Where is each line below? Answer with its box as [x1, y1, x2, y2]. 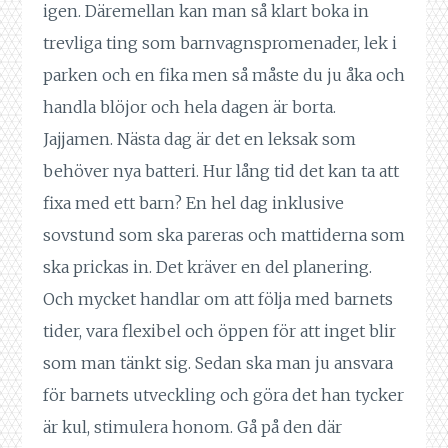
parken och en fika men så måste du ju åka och [42, 65, 405, 86]
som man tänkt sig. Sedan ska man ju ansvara [42, 353, 393, 374]
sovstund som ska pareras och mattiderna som [42, 225, 405, 246]
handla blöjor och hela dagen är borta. [42, 97, 336, 118]
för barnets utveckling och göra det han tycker [42, 385, 404, 406]
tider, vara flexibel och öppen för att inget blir [42, 321, 396, 342]
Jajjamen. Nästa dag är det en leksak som [42, 129, 356, 150]
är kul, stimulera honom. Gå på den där [42, 417, 342, 438]
